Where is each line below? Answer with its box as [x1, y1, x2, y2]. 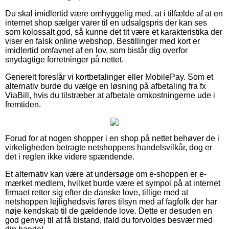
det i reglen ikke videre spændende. [5, 152, 134, 161]
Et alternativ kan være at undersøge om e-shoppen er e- [5, 169, 207, 178]
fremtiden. [5, 100, 41, 109]
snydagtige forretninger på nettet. [5, 55, 124, 64]
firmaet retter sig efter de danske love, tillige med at [5, 188, 188, 197]
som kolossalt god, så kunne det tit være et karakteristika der [5, 27, 222, 36]
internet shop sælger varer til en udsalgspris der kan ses [5, 18, 207, 27]
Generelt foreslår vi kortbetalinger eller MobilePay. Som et [5, 72, 213, 81]
